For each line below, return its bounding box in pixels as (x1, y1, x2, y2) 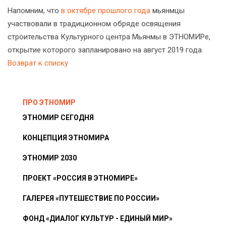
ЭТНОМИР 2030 (23, 154, 77, 162)
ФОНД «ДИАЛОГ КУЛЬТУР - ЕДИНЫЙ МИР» (23, 214, 173, 223)
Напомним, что (8, 6, 61, 16)
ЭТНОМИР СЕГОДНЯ (23, 114, 94, 122)
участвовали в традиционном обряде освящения (8, 19, 181, 29)
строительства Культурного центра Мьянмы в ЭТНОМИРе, (8, 32, 210, 42)
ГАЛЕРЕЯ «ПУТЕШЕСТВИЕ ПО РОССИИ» (23, 194, 159, 203)
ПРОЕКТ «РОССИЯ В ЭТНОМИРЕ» (23, 174, 138, 183)
